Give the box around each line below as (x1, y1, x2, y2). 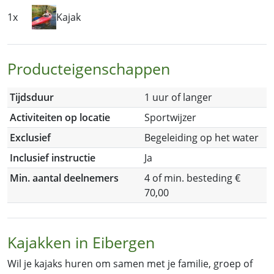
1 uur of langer (144, 91, 212, 105)
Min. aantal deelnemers (10, 171, 119, 185)
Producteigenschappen (7, 58, 170, 80)
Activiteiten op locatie (10, 111, 110, 125)
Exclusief (10, 131, 51, 145)
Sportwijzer (144, 111, 196, 125)
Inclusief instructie (10, 151, 95, 165)
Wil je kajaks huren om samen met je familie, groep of (7, 257, 253, 271)
